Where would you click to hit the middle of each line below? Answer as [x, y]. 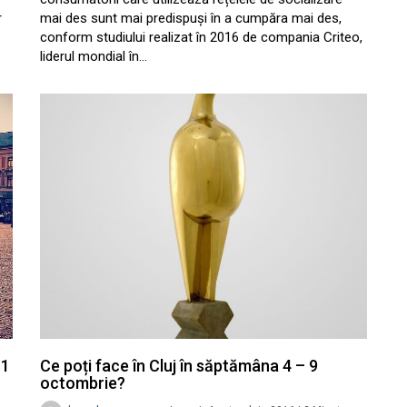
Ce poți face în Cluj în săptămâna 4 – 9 [179, 366]
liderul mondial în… [94, 57]
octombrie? [83, 383]
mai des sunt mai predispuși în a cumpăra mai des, [191, 19]
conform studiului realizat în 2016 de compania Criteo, [201, 38]
